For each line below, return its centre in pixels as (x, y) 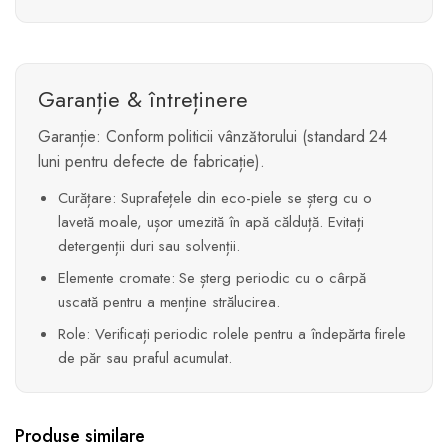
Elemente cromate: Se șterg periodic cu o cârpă (212, 278)
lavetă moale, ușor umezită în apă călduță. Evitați (211, 222)
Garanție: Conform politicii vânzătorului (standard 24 (213, 137)
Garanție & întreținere (143, 99)
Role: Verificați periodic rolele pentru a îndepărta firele (232, 334)
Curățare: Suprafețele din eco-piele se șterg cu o (215, 198)
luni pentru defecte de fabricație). (151, 162)
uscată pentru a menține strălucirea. (169, 302)
